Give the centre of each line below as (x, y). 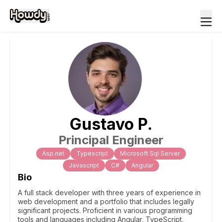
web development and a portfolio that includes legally (106, 201)
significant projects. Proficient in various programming (105, 210)
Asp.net (53, 153)
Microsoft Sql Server (150, 153)
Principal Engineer (111, 140)
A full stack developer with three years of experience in (109, 193)
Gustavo (102, 124)
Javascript (84, 165)
